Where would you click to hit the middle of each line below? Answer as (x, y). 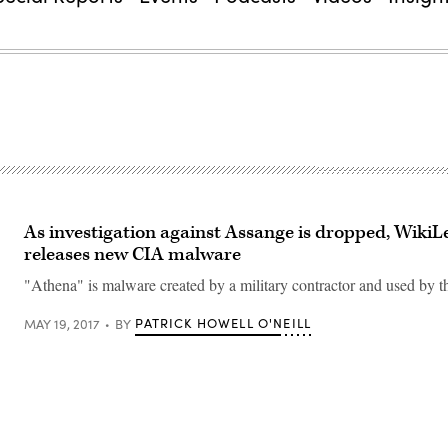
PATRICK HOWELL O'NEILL (223, 323)
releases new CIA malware (132, 254)
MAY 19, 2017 (62, 323)
